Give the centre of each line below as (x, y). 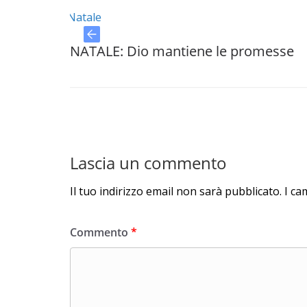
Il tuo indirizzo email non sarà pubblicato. (176, 191)
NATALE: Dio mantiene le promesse (125, 51)
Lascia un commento (148, 163)
